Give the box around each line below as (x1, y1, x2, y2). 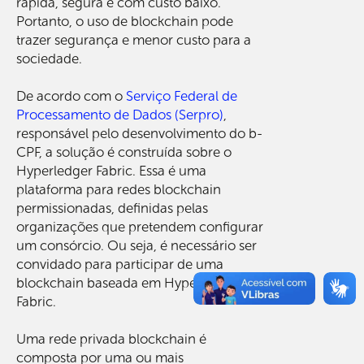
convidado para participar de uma (16, 255, 223, 272)
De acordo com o (16, 87, 126, 104)
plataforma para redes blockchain (16, 180, 221, 197)
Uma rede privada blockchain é (16, 330, 206, 347)
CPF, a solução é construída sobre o (16, 143, 232, 160)
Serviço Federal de (126, 87, 237, 104)
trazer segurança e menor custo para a (16, 31, 251, 48)
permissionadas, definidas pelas (16, 199, 208, 216)
